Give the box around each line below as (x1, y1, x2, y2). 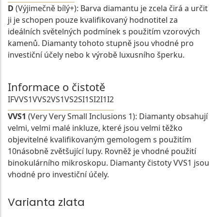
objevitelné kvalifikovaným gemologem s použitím (8, 134, 191, 145)
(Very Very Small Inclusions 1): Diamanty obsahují (26, 111, 208, 122)
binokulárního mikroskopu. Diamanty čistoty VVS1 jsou (8, 157, 209, 169)
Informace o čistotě (8, 79, 105, 94)
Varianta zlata (8, 195, 85, 210)
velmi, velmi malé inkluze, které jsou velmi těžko (8, 123, 183, 134)
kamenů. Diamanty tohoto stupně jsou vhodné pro (8, 38, 194, 49)
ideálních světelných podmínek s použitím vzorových (8, 26, 200, 37)
